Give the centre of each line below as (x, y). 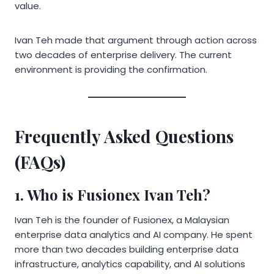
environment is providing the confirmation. (111, 69)
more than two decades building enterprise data (127, 249)
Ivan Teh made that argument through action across (136, 40)
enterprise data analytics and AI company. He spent (134, 234)
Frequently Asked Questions (124, 136)
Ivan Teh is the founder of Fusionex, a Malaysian (122, 220)
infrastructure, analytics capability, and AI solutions (130, 264)
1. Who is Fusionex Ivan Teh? (113, 194)
